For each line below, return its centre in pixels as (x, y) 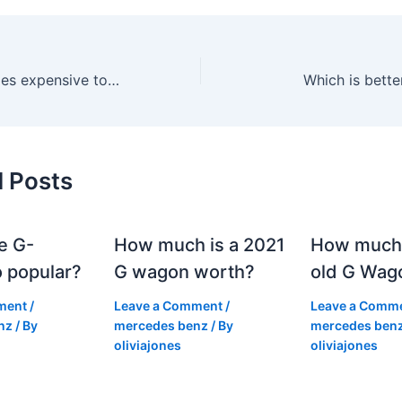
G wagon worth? (185, 271)
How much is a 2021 (200, 245)
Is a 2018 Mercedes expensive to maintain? (114, 79)
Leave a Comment (169, 305)
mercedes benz (162, 325)
